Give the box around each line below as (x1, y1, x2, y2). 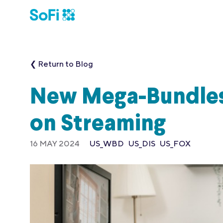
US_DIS (128, 139, 155, 148)
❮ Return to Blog (30, 59, 93, 69)
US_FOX (160, 139, 191, 148)
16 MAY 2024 (30, 139, 80, 148)
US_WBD (90, 139, 124, 148)
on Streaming (30, 113, 166, 136)
